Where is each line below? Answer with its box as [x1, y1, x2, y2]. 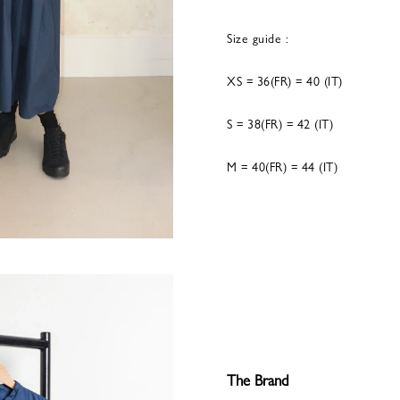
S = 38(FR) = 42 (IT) [227, 114, 333, 132]
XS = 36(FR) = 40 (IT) [227, 71, 343, 89]
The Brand [227, 369, 289, 390]
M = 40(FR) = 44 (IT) [227, 157, 337, 175]
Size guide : [227, 29, 288, 46]
